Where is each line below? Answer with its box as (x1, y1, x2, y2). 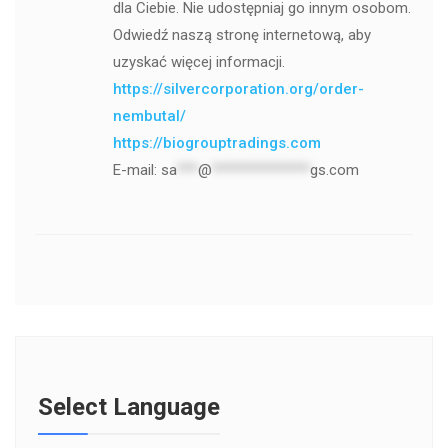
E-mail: (112, 161, 161, 180)
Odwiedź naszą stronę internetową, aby (112, 26, 371, 45)
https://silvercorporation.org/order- (112, 80, 364, 99)
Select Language (38, 393, 220, 422)
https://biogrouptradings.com (112, 134, 321, 153)
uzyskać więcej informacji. (112, 53, 285, 72)
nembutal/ (112, 107, 186, 126)
